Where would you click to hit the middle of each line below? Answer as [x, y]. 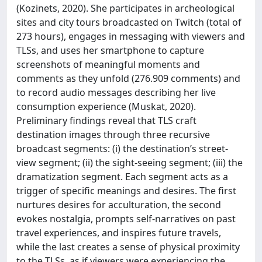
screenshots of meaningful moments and [108, 64]
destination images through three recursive [113, 134]
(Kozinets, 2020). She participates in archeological [125, 8]
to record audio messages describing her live [116, 92]
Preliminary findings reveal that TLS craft [106, 120]
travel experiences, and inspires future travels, [119, 232]
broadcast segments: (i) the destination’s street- [122, 148]
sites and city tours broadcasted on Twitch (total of [129, 22]
